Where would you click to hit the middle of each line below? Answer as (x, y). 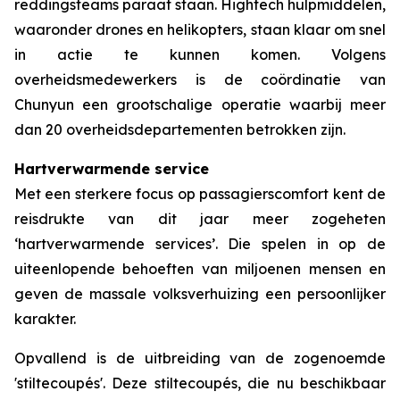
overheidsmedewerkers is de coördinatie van (200, 79)
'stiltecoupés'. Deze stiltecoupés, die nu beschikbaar (200, 383)
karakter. (45, 319)
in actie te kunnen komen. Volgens (200, 54)
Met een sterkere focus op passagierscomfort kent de (200, 194)
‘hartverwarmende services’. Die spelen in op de (200, 244)
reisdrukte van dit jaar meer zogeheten (200, 219)
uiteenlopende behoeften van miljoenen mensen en (200, 269)
